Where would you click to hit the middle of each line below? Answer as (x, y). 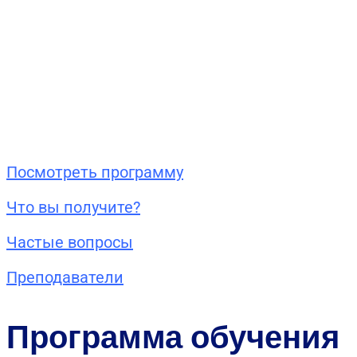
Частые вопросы (70, 243)
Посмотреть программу (95, 173)
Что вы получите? (73, 208)
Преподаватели (65, 278)
